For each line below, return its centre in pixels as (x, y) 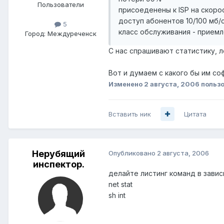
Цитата (195, 114)
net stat (120, 184)
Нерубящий (58, 153)
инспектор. (58, 164)
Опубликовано (133, 153)
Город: (35, 33)
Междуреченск (72, 33)
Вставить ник (130, 114)
